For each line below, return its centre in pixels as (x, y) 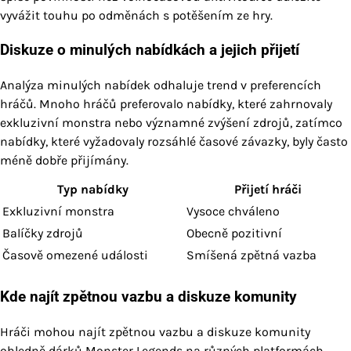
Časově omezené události (75, 255)
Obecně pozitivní (234, 233)
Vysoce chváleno (233, 212)
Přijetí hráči (268, 190)
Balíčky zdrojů (43, 233)
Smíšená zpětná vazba (251, 255)
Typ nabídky (93, 190)
